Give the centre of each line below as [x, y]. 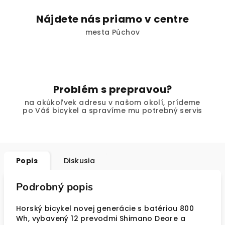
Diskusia [80, 161]
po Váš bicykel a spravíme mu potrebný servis [113, 110]
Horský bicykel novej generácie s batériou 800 [105, 208]
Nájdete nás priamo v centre [113, 19]
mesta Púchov [113, 32]
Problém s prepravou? [113, 89]
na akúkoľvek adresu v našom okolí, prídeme [113, 102]
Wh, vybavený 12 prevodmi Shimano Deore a [101, 218]
